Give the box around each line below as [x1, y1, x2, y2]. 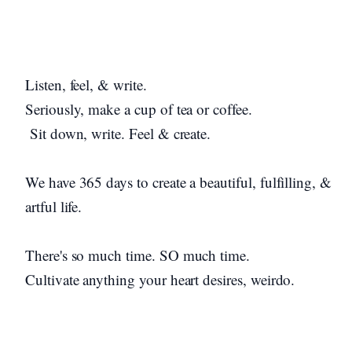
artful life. [25, 196, 82, 216]
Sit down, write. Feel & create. [25, 123, 216, 143]
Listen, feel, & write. [25, 75, 147, 94]
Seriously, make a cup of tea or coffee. [25, 99, 252, 119]
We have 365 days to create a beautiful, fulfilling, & [25, 172, 332, 192]
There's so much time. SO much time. [25, 245, 251, 265]
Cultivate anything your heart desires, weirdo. [25, 269, 295, 289]
